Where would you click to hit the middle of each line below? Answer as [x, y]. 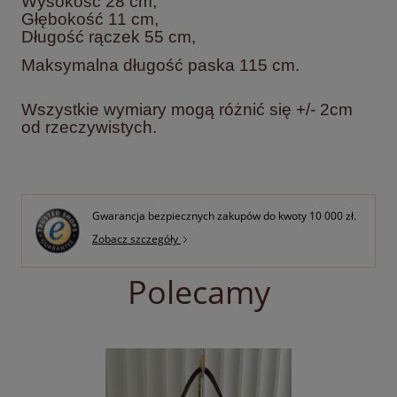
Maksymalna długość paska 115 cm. [160, 66]
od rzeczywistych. [89, 128]
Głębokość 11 [74, 19]
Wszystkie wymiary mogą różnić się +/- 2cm [187, 110]
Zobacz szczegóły [136, 238]
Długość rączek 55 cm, [109, 37]
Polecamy [198, 292]
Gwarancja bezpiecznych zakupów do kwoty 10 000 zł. [224, 216]
